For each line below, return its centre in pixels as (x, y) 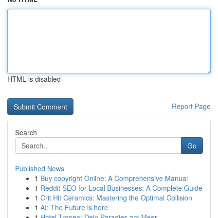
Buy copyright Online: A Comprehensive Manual (114, 178)
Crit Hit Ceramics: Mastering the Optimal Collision (116, 198)
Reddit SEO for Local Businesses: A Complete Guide (121, 188)
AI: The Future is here (74, 207)
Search (26, 132)
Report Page (191, 106)
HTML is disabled (34, 79)
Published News (40, 168)
